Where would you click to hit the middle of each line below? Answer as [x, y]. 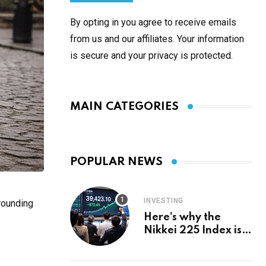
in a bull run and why [198, 243]
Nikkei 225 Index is [193, 230]
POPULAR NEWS [116, 162]
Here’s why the [182, 217]
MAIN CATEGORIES [124, 107]
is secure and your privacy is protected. [151, 56]
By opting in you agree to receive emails [153, 22]
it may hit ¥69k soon [196, 256]
